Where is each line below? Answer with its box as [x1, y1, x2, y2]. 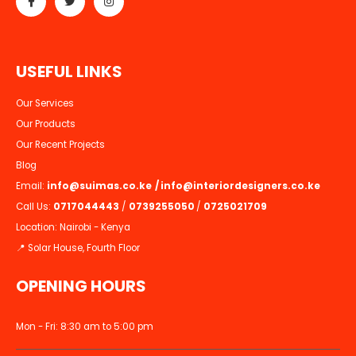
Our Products [16, 118, 75, 131]
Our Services [16, 97, 74, 110]
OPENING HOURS [16, 274, 146, 297]
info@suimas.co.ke [47, 180, 153, 193]
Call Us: [16, 200, 53, 214]
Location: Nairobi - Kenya [16, 221, 130, 234]
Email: [16, 180, 47, 193]
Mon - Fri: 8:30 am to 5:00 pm [16, 319, 153, 333]
